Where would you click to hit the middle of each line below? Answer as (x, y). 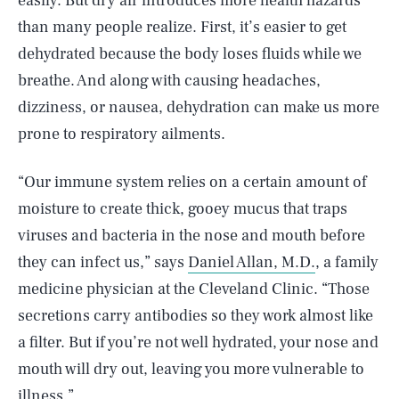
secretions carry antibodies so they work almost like (195, 316)
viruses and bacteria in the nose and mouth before (191, 236)
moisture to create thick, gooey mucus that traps (183, 209)
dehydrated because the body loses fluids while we (190, 54)
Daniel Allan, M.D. (252, 262)
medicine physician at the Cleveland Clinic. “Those (194, 289)
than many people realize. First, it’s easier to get (182, 27)
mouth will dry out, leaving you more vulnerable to (191, 369)
